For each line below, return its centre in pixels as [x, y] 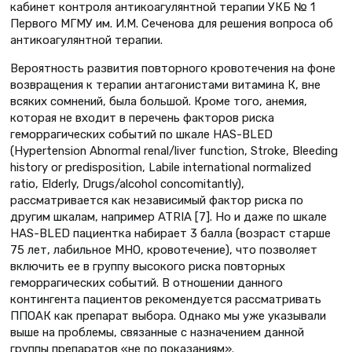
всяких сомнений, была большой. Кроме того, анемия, [159, 102]
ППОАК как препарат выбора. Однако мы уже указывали [168, 316]
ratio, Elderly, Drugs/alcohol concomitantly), [127, 184]
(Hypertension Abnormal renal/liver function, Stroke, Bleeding [174, 151]
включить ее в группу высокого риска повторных [148, 267]
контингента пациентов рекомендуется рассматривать [166, 300]
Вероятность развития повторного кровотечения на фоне [173, 69]
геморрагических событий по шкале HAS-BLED [141, 135]
